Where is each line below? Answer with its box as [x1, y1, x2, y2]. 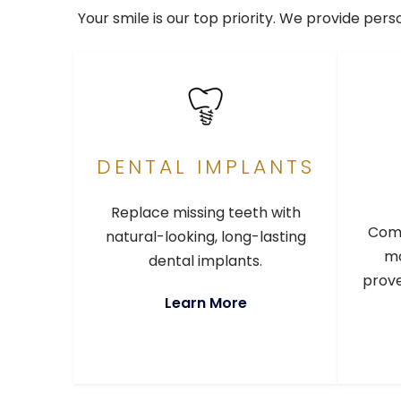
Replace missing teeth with [110, 202, 301, 224]
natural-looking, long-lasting [105, 226, 306, 248]
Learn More [164, 293, 247, 314]
